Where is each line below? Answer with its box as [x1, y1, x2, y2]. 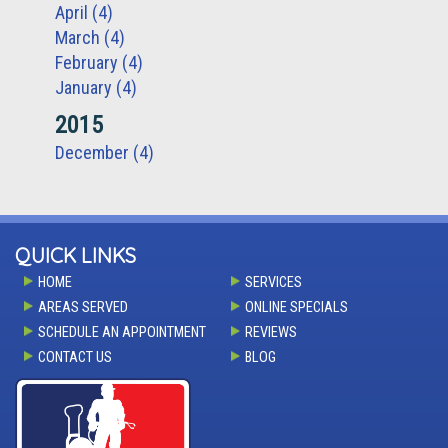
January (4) [55, 76, 137, 98]
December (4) [55, 141, 154, 163]
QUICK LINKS [15, 242, 136, 268]
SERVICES [244, 273, 302, 291]
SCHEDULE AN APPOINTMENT [38, 323, 206, 341]
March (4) [55, 26, 125, 48]
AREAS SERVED [38, 298, 128, 316]
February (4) [55, 51, 143, 73]
